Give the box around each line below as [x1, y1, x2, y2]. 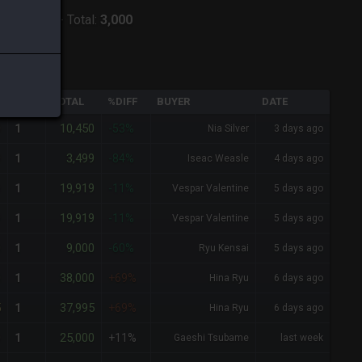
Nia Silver [208, 123, 249, 135]
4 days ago [274, 153, 323, 165]
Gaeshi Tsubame [174, 332, 249, 344]
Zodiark [8, 12, 56, 27]
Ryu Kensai [199, 242, 249, 255]
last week [280, 332, 323, 344]
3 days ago [274, 123, 323, 135]
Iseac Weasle [187, 153, 249, 165]
